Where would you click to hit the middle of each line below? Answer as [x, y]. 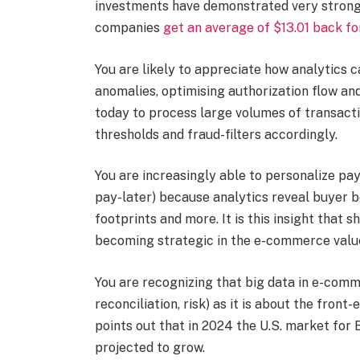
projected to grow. [149, 347]
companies [129, 27]
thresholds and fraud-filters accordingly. [216, 134]
